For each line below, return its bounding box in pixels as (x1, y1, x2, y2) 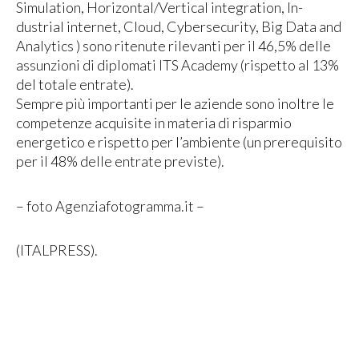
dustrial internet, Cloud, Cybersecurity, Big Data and (16, 18, 341, 36)
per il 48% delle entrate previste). (16, 152, 224, 171)
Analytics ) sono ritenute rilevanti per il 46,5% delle (16, 37, 331, 55)
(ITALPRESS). (16, 241, 98, 260)
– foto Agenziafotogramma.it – (16, 196, 204, 215)
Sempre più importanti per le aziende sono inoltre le (16, 95, 334, 113)
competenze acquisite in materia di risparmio (16, 114, 292, 132)
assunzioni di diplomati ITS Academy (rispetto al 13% (16, 56, 339, 75)
